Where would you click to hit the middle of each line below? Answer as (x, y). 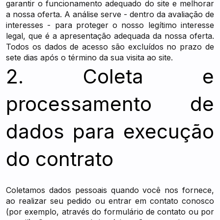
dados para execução (110, 131)
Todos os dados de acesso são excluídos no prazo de (110, 47)
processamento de (110, 104)
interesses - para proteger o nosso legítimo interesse (110, 25)
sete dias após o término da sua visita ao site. (89, 57)
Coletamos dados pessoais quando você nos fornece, (110, 190)
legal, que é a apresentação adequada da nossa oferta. (110, 36)
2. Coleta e (110, 76)
